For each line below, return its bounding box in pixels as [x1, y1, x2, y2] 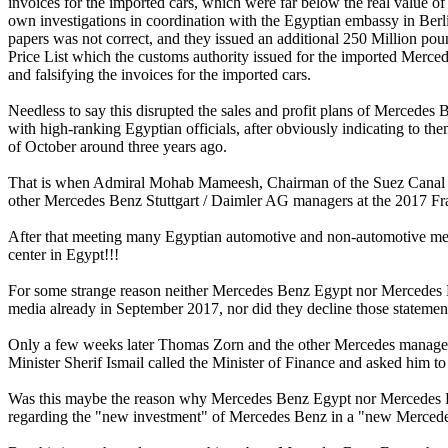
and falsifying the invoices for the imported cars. [8, 66, 311, 84]
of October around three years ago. [8, 138, 227, 156]
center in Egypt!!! [8, 246, 119, 264]
